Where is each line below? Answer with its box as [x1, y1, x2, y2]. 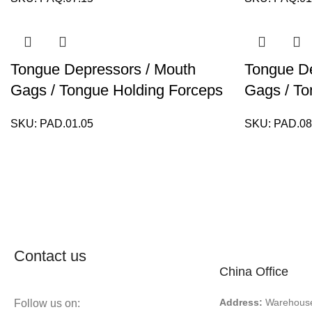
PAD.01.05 [40, 118, 93, 130]
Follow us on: [14, 297, 81, 309]
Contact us [14, 247, 87, 265]
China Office [219, 264, 289, 279]
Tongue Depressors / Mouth [10, 61, 196, 78]
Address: [219, 296, 263, 308]
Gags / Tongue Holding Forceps [10, 81, 223, 99]
